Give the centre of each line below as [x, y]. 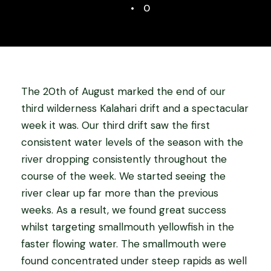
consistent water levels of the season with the [132, 142]
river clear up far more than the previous [120, 193]
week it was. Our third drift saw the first [116, 125]
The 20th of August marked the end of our [123, 91]
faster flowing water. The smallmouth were [124, 244]
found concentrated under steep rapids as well [134, 261]
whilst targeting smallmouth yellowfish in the [128, 227]
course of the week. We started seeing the [123, 176]
